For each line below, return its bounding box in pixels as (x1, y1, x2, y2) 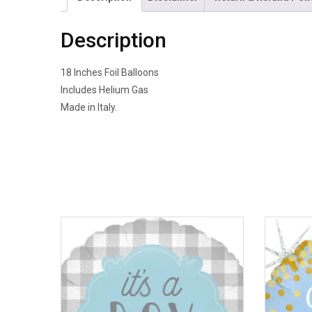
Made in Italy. (61, 101, 117, 113)
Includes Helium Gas (61, 84, 148, 95)
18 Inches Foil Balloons (61, 66, 159, 78)
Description (61, 27, 166, 52)
